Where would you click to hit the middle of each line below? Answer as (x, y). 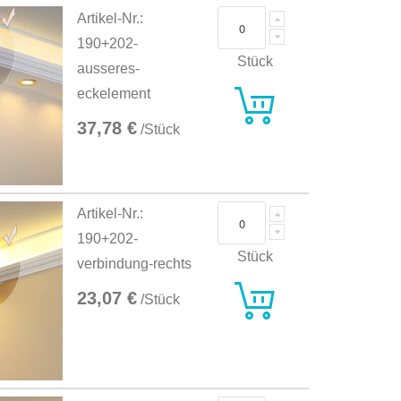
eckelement (114, 94)
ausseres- (109, 69)
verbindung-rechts (135, 264)
